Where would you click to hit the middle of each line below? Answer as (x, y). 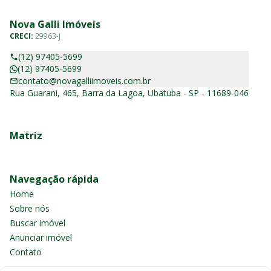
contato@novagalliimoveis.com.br (84, 81)
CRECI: (22, 36)
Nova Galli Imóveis (55, 24)
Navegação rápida (54, 179)
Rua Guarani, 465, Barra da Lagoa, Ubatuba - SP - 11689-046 (129, 93)
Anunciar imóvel (41, 237)
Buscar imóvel (38, 223)
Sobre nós (30, 208)
